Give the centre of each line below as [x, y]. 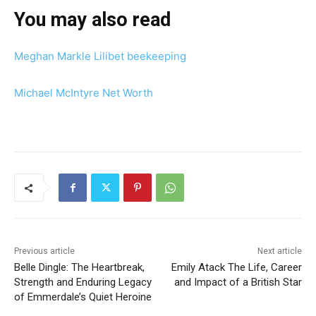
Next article [279, 251]
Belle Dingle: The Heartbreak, [79, 268]
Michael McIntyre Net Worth [84, 93]
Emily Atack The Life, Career [236, 268]
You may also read [92, 20]
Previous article [44, 251]
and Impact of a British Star [238, 282]
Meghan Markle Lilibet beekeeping [100, 56]
